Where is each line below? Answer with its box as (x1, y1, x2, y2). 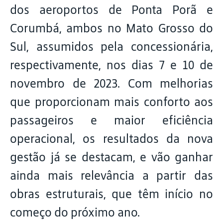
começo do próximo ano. (10, 205, 145, 220)
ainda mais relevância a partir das (10, 168, 213, 183)
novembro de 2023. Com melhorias (10, 76, 213, 91)
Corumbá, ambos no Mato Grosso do (10, 21, 213, 35)
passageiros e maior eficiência (10, 113, 213, 127)
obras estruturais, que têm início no (10, 187, 213, 201)
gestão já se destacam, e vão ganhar (10, 150, 213, 164)
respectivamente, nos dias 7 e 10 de (10, 58, 213, 72)
